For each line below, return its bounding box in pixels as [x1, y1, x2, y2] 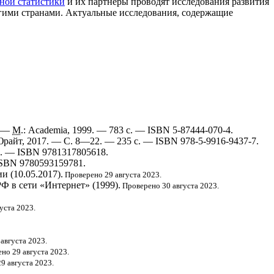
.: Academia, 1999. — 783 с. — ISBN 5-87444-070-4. [21, 125, 233, 136]
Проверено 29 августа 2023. [63, 170, 161, 180]
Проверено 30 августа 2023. [120, 181, 219, 191]
